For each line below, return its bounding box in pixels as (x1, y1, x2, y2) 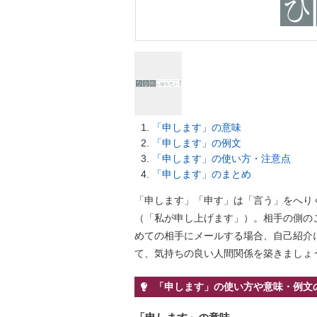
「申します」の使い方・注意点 (152, 153, 291, 164)
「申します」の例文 (152, 137, 241, 149)
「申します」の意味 (152, 122, 241, 133)
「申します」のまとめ (152, 168, 251, 180)
